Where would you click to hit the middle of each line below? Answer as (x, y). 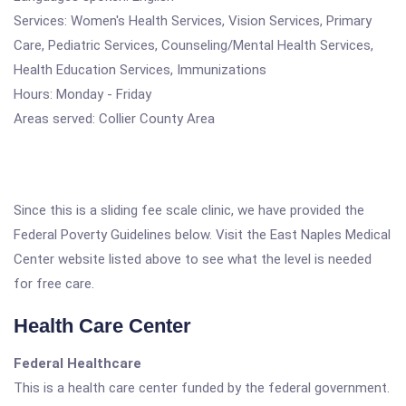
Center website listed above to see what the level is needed (193, 259)
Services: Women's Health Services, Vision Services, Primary (193, 21)
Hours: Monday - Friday (82, 94)
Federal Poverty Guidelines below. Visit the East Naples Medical (202, 235)
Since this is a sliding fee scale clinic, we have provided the (189, 210)
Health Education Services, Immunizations (140, 70)
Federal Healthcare (77, 363)
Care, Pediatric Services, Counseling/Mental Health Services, (193, 45)
